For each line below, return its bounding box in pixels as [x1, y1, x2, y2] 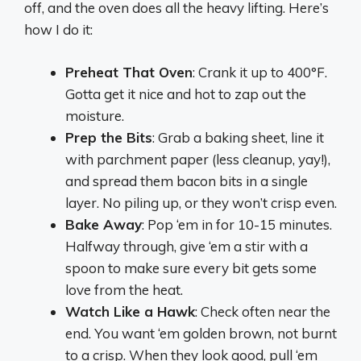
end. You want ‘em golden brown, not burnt [65, 324, 337, 342]
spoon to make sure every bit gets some [65, 259, 317, 276]
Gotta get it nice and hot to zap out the [65, 85, 306, 102]
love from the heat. [65, 280, 183, 298]
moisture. [65, 106, 124, 124]
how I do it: [24, 21, 93, 39]
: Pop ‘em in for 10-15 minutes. [142, 215, 332, 233]
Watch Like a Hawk [65, 302, 195, 320]
